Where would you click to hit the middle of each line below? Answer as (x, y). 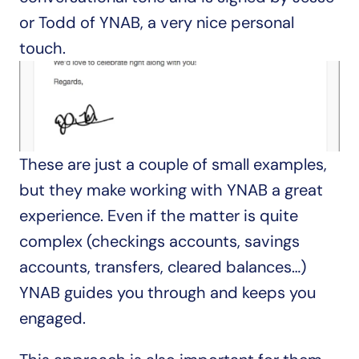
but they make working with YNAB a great (171, 190)
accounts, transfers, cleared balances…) (163, 267)
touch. (42, 48)
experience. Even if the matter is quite (159, 216)
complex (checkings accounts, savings (159, 241)
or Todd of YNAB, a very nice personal (157, 22)
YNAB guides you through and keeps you (167, 292)
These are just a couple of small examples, (173, 164)
